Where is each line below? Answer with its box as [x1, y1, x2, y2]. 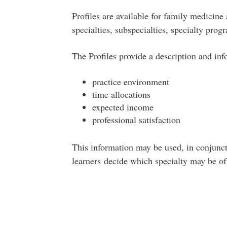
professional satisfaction [92, 113, 180, 126]
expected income [92, 101, 154, 113]
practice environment [92, 75, 169, 88]
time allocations [92, 88, 150, 100]
